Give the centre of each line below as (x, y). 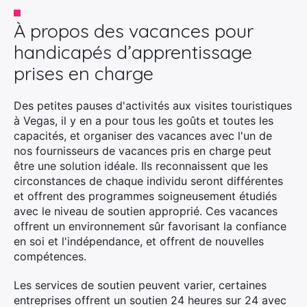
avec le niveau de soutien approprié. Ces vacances (146, 211)
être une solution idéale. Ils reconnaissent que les (141, 166)
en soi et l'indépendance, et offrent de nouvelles (139, 241)
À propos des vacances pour (134, 31)
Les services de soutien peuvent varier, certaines (140, 285)
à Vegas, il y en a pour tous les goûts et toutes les (144, 121)
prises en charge (84, 73)
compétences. (50, 256)
